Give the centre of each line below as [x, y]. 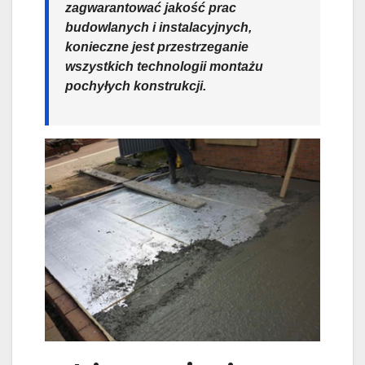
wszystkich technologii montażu [164, 67]
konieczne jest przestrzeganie [157, 47]
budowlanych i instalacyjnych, [158, 28]
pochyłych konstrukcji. [136, 86]
